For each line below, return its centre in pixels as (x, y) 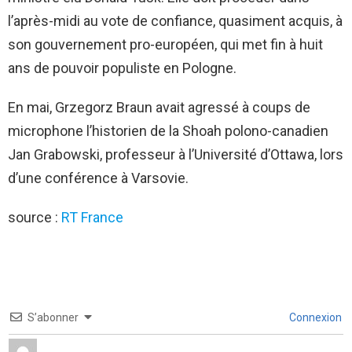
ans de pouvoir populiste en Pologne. (122, 68)
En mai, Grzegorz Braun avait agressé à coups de (159, 107)
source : (35, 217)
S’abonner (53, 317)
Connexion (314, 317)
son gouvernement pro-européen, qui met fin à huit (165, 44)
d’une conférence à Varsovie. (98, 178)
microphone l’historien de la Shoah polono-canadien (168, 130)
